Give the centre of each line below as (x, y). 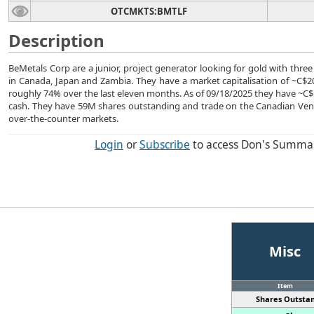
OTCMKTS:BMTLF (149, 11)
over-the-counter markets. (63, 118)
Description (56, 40)
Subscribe (165, 144)
